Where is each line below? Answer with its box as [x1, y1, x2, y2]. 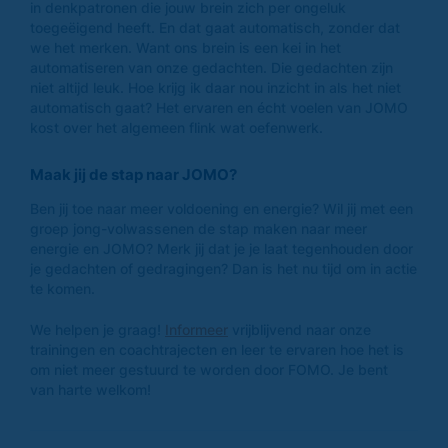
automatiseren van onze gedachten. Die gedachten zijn [30, 59, 393, 77]
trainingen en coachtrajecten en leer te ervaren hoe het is [30, 341, 404, 359]
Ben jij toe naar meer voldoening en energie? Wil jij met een [30, 200, 413, 218]
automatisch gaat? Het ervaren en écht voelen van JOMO [30, 99, 408, 117]
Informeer [165, 321, 228, 339]
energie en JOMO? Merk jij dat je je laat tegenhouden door [30, 240, 413, 258]
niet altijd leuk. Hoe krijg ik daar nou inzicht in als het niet [30, 79, 401, 97]
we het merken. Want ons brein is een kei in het [30, 39, 341, 57]
